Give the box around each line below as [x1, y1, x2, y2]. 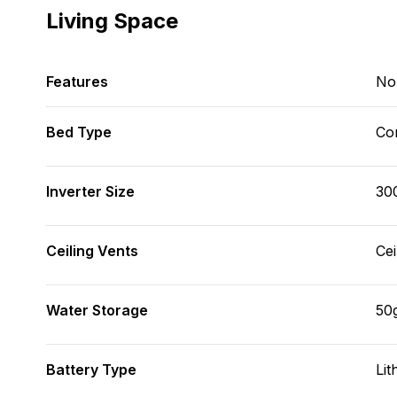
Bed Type [46, 123, 112, 141]
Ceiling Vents [46, 242, 138, 260]
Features [46, 73, 108, 90]
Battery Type [46, 361, 136, 378]
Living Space [46, 8, 178, 34]
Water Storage [46, 301, 148, 319]
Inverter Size [46, 183, 135, 200]
